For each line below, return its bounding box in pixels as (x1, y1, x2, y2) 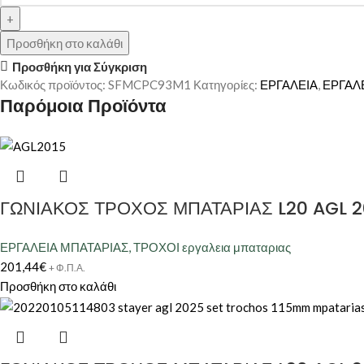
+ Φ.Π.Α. (49, 262, 85, 275)
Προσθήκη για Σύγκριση (11, 58, 147, 74)
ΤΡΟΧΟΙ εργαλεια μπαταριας (133, 240, 291, 255)
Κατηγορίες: (193, 76, 258, 92)
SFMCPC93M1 (108, 76, 193, 92)
